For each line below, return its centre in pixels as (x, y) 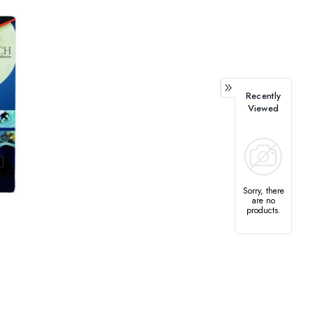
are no (263, 201)
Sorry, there (263, 191)
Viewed (263, 108)
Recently (263, 96)
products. (263, 210)
